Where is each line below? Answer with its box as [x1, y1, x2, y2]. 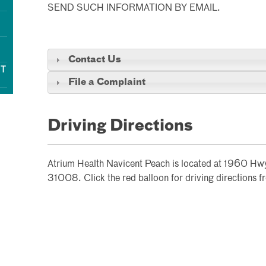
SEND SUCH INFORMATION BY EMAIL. [47, 4, 220, 13]
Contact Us [68, 55, 121, 64]
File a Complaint [68, 78, 145, 87]
